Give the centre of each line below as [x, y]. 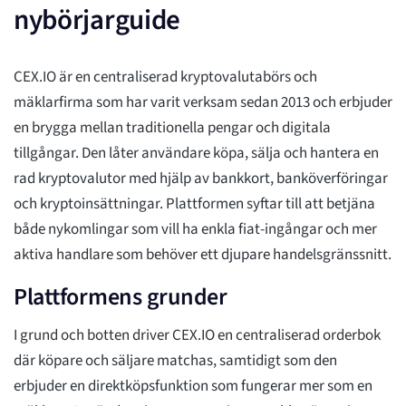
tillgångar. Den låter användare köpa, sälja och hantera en [196, 154]
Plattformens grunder [121, 297]
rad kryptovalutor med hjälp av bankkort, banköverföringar [201, 179]
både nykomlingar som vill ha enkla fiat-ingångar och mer [195, 230]
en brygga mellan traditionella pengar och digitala [172, 128]
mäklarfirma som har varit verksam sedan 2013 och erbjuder [203, 103]
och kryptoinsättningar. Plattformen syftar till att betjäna [194, 204]
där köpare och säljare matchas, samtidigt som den [175, 361]
